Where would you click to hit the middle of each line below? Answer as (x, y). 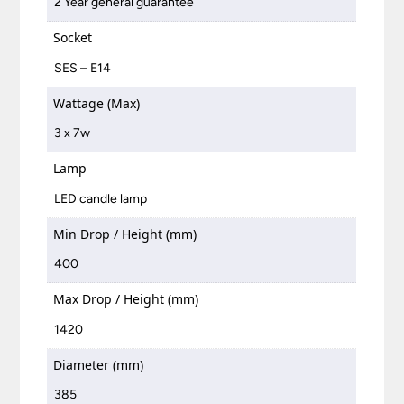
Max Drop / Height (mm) (126, 299)
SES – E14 (83, 68)
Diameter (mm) (99, 364)
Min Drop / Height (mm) (125, 234)
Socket (73, 38)
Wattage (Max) (97, 103)
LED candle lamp (101, 198)
